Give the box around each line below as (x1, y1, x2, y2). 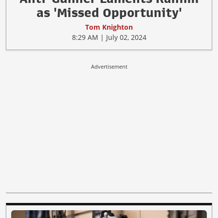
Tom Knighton (85, 22, 133, 32)
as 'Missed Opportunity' (36, 6, 182, 19)
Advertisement (91, 63, 127, 71)
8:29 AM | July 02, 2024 (72, 33, 146, 42)
